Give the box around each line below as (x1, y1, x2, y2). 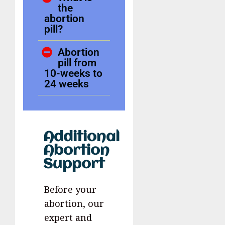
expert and (44, 211, 92, 224)
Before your (44, 183, 96, 196)
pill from (58, 56, 97, 69)
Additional (43, 130, 120, 145)
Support (43, 157, 104, 172)
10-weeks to (44, 67, 102, 80)
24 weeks (44, 77, 89, 90)
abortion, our (44, 197, 104, 210)
